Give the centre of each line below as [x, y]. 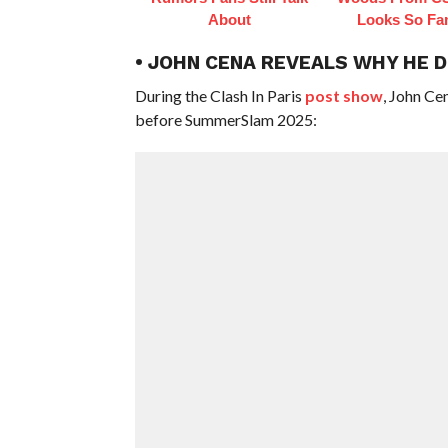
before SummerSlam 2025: [225, 119]
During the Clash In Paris [219, 95]
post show [343, 95]
